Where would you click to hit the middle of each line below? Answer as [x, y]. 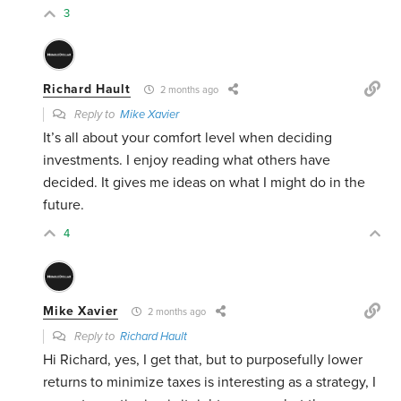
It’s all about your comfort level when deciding [188, 138]
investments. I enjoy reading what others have [187, 161]
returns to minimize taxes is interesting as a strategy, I [210, 383]
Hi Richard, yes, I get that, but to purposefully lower [203, 360]
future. [64, 205]
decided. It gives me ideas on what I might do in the [205, 183]
